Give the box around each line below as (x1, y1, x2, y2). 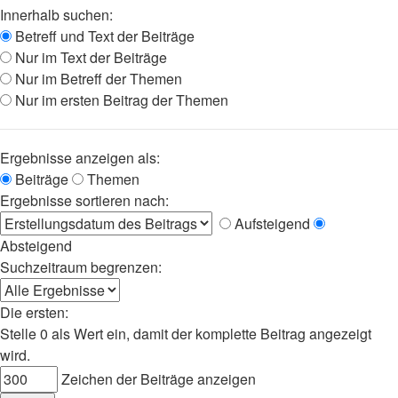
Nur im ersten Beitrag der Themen (12, 90, 228, 110)
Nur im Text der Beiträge (12, 47, 167, 68)
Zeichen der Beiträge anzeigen (58, 369, 256, 389)
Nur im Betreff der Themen (12, 68, 182, 89)
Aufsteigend (231, 213, 310, 234)
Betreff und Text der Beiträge (12, 26, 195, 46)
